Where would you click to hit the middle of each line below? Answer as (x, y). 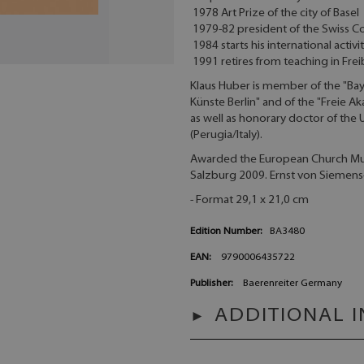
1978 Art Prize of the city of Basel (275, 14)
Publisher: (211, 284)
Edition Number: (226, 232)
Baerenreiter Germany (292, 284)
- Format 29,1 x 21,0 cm (249, 201)
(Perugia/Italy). (226, 136)
